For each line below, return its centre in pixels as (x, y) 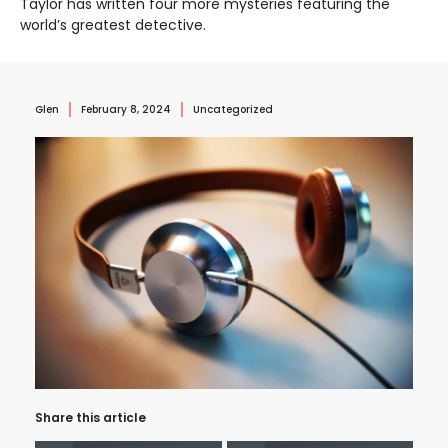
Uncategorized (233, 109)
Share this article (90, 417)
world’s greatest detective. (113, 24)
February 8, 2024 (126, 109)
